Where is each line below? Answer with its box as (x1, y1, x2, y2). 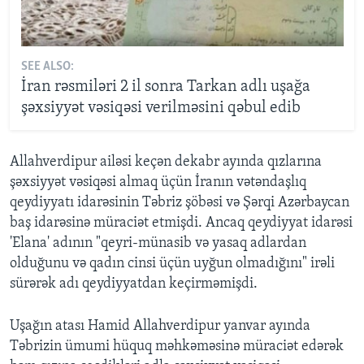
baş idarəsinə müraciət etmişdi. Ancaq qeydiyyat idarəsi (10, 214, 353, 231)
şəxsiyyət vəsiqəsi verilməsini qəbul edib (20, 100, 301, 117)
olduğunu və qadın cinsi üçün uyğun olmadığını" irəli (10, 255, 335, 271)
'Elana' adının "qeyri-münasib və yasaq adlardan (10, 235, 306, 251)
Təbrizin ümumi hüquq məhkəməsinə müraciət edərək (10, 338, 344, 354)
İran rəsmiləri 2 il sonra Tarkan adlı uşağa (20, 79, 310, 96)
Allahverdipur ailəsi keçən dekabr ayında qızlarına (10, 154, 322, 170)
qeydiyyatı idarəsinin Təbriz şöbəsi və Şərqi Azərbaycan (10, 194, 349, 210)
